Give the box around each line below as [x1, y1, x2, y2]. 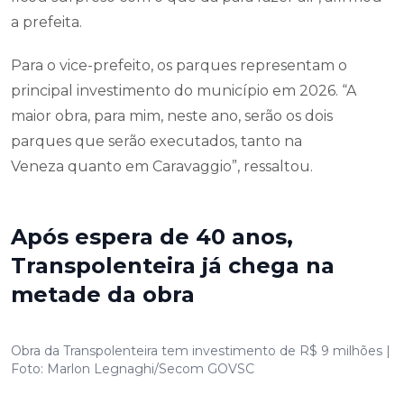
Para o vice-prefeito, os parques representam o [11, 57, 347, 75]
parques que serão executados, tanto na [11, 133, 302, 151]
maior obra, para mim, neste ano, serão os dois [11, 107, 333, 125]
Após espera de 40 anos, [11, 224, 293, 251]
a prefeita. [11, 14, 82, 32]
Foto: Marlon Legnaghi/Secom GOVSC [11, 361, 254, 378]
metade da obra [11, 281, 195, 308]
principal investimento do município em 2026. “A [11, 82, 356, 100]
